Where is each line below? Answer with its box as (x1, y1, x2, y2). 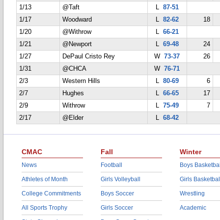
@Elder (62, 114, 83, 121)
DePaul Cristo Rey (62, 53, 115, 60)
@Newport (62, 41, 92, 48)
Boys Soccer (101, 190, 134, 197)
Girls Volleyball (101, 176, 140, 183)
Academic (180, 204, 206, 211)
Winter (180, 148, 201, 156)
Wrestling (180, 190, 205, 197)
